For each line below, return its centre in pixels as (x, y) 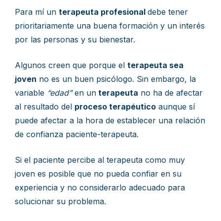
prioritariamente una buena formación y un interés (110, 26)
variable (31, 93)
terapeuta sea (155, 65)
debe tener (168, 12)
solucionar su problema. (60, 201)
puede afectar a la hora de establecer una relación (110, 120)
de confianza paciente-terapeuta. (77, 134)
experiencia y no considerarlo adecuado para (100, 187)
